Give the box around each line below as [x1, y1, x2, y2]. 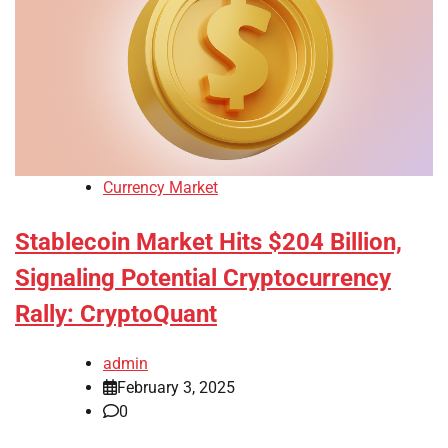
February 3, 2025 [117, 378, 235, 397]
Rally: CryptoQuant [15, 300, 217, 329]
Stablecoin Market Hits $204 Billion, [15, 228, 402, 257]
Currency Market [103, 178, 218, 198]
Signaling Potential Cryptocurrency [15, 264, 391, 293]
